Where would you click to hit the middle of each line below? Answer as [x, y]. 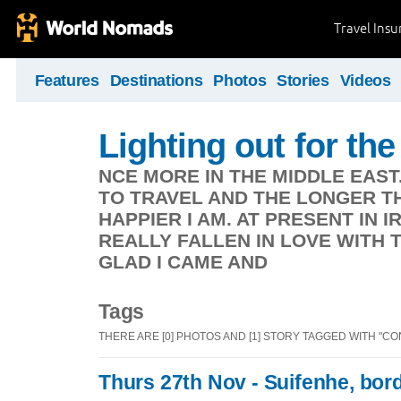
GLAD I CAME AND [183, 262]
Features [67, 81]
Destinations [156, 81]
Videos [365, 81]
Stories [303, 81]
